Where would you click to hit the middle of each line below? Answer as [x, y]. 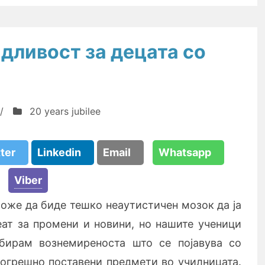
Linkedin [63, 152]
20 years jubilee [65, 111]
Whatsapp [188, 152]
